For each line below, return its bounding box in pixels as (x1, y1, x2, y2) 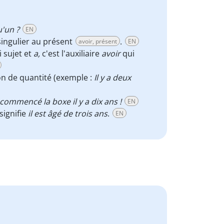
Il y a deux (94, 72, 131, 83)
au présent (31, 36, 74, 47)
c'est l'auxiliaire (42, 48, 101, 59)
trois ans (74, 108, 107, 119)
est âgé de (34, 108, 72, 119)
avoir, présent (78, 37, 117, 45)
